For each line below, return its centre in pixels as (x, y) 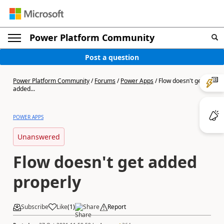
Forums (105, 81)
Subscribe (35, 207)
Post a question (112, 57)
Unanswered (39, 137)
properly (47, 182)
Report (117, 207)
